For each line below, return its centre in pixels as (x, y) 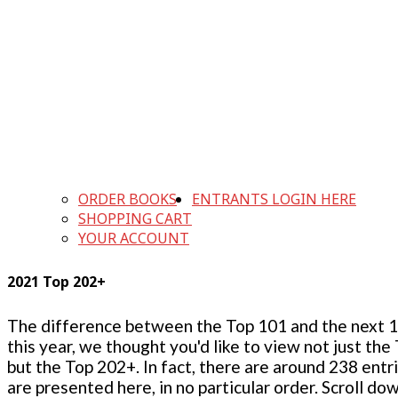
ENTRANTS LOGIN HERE (274, 199)
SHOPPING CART (135, 219)
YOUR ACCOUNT (134, 239)
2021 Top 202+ (56, 282)
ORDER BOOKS (127, 199)
